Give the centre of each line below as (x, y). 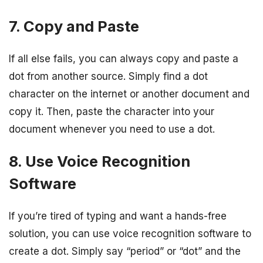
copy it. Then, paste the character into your (112, 111)
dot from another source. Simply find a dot (108, 76)
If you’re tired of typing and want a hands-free (118, 216)
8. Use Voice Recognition (100, 161)
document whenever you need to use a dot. (112, 129)
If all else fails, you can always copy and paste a (124, 58)
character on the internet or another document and (129, 94)
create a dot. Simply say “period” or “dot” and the (125, 251)
